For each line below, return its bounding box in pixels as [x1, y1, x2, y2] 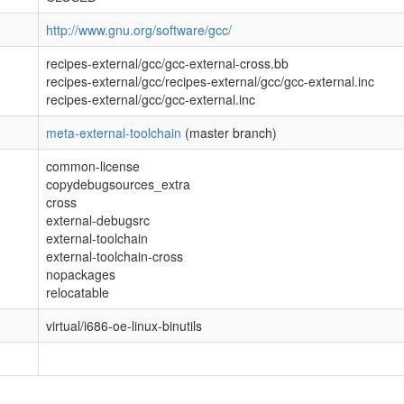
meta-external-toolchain [46, 124, 181, 142]
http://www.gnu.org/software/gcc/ [46, 21, 232, 39]
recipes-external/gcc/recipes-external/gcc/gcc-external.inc [46, 72, 374, 90]
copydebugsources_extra [46, 175, 190, 193]
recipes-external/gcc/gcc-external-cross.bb [46, 54, 289, 72]
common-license [46, 157, 140, 175]
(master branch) [181, 124, 277, 142]
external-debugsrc [46, 211, 150, 229]
